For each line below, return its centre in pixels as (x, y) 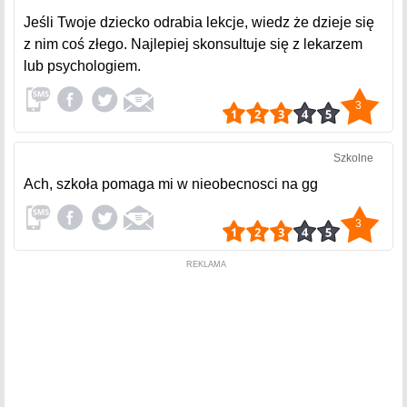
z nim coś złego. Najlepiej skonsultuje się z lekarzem (193, 44)
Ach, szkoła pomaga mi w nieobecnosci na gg (171, 184)
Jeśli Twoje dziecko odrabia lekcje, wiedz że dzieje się (199, 22)
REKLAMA (206, 264)
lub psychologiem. (82, 66)
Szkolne (353, 158)
